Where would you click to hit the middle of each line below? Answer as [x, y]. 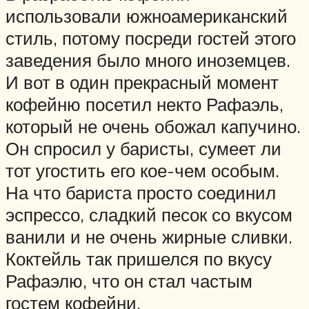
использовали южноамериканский [147, 16]
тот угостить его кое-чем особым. [142, 171]
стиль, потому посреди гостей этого [151, 38]
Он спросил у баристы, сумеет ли [143, 149]
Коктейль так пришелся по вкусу [139, 259]
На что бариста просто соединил [141, 193]
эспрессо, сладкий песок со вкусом [149, 215]
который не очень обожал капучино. [153, 127]
